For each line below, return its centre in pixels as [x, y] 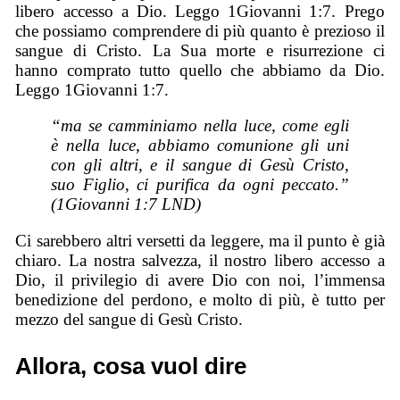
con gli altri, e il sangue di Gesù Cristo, [200, 165]
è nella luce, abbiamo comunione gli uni [200, 146]
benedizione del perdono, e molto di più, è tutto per [200, 299]
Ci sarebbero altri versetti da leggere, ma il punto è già [200, 240]
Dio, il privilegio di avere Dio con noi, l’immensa [200, 279]
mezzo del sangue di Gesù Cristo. [129, 319]
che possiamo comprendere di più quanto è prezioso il [200, 30]
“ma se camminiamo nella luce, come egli [200, 126]
